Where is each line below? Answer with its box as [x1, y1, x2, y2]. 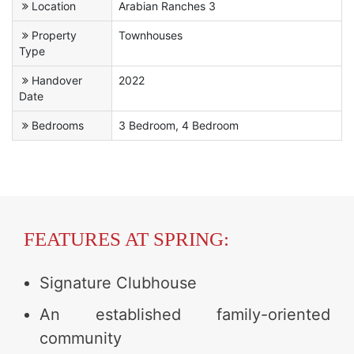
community [40, 328, 122, 348]
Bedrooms [32, 118, 84, 132]
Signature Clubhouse [40, 273, 197, 292]
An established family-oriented [40, 304, 330, 324]
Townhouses [119, 28, 183, 42]
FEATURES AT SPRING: [24, 228, 229, 250]
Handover [32, 73, 82, 87]
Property [32, 28, 77, 42]
